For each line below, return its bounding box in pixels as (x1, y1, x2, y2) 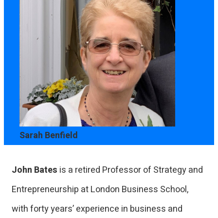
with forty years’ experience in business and (12, 202, 182, 216)
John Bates (12, 163, 57, 177)
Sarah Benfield (19, 129, 78, 142)
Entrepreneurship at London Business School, (12, 183, 188, 196)
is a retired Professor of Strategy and (57, 163, 203, 177)
